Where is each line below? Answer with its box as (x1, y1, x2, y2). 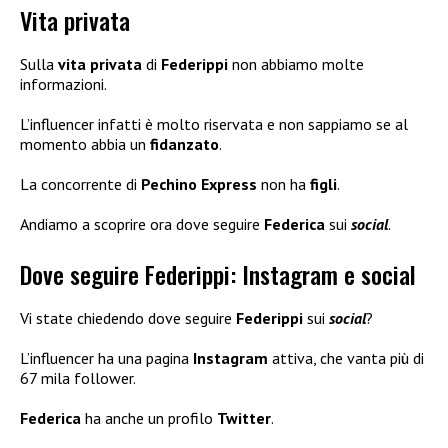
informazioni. (20, 73, 107, 94)
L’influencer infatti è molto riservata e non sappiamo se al (20, 113, 408, 134)
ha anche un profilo (81, 408, 217, 429)
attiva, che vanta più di (268, 348, 424, 369)
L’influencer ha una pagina (20, 348, 193, 369)
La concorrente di (20, 173, 141, 194)
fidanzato (150, 133, 219, 154)
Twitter (217, 408, 271, 429)
